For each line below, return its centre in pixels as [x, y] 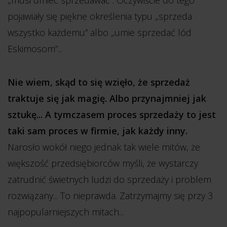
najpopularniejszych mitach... [66, 212]
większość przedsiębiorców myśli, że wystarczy [103, 163]
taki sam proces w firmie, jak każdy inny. [98, 131]
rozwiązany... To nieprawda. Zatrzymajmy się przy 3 [110, 196]
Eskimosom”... [35, 49]
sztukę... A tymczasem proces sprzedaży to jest [112, 115]
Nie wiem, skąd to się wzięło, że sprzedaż [99, 82]
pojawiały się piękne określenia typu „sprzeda [100, 16]
